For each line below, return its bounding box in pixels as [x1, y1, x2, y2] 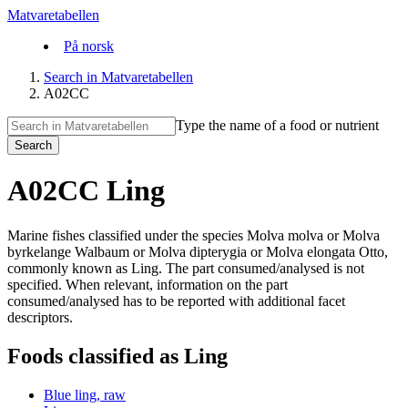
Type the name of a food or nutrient [176, 117, 379, 133]
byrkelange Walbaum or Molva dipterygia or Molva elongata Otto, [7, 243, 388, 260]
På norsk [64, 38, 114, 54]
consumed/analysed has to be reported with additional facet [7, 292, 345, 309]
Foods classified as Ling [7, 343, 228, 368]
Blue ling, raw [44, 386, 126, 403]
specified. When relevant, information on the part [7, 276, 288, 292]
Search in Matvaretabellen [44, 69, 193, 85]
